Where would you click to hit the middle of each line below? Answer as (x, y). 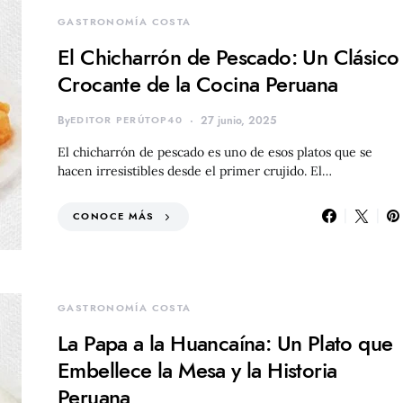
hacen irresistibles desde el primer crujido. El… (195, 170)
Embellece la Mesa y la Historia (197, 370)
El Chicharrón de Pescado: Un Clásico (228, 57)
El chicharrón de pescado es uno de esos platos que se (215, 152)
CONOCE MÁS (114, 216)
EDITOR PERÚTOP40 (126, 120)
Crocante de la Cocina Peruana (198, 84)
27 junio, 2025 (238, 120)
